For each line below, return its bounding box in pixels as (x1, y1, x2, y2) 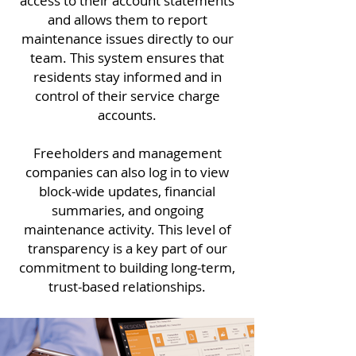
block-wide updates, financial (39, 182, 215, 200)
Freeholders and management (33, 144, 222, 162)
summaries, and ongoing (51, 201, 203, 219)
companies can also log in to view (25, 163, 229, 181)
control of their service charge (34, 87, 220, 105)
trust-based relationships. (48, 277, 206, 296)
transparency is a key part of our (27, 239, 227, 257)
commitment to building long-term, (19, 258, 235, 277)
